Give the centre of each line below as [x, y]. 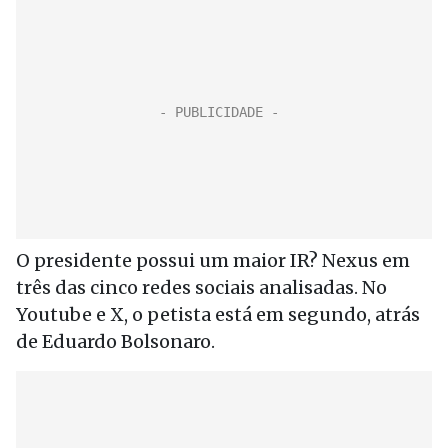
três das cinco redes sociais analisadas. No [201, 287]
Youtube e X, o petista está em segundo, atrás [218, 314]
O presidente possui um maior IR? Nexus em [213, 260]
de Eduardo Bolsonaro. [115, 341]
